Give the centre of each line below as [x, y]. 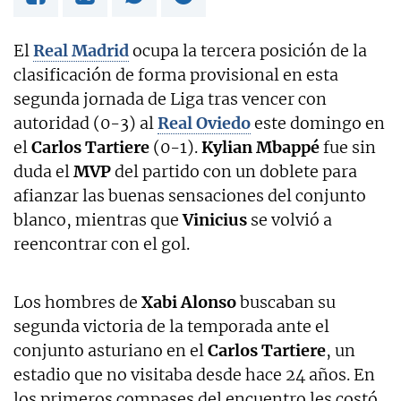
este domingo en [318, 123]
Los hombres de [77, 302]
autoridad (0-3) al [85, 123]
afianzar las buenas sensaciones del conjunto [190, 195]
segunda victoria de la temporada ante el [171, 326]
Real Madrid [81, 50]
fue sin [348, 147]
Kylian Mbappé [260, 147]
